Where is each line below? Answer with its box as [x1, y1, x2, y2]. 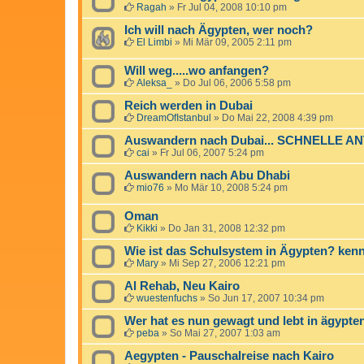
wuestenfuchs [136, 292, 197, 304]
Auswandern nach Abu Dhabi [124, 168, 290, 182]
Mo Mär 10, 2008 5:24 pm [175, 181, 288, 193]
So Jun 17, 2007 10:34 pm [208, 292, 324, 304]
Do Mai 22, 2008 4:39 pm [222, 111, 333, 123]
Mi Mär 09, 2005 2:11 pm [183, 36, 292, 48]
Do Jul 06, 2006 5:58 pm [183, 76, 291, 89]
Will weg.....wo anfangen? [124, 63, 269, 77]
